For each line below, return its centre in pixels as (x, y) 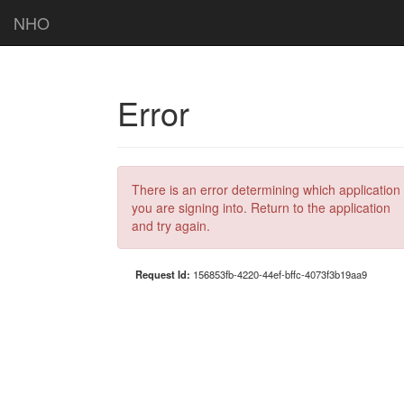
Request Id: (164, 274)
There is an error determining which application (266, 189)
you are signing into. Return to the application (261, 207)
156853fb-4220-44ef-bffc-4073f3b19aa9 (280, 274)
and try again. (171, 225)
